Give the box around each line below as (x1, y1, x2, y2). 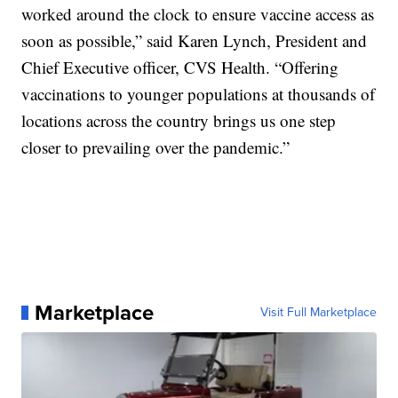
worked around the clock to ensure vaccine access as (21, 3, 375, 26)
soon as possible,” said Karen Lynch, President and (21, 29, 368, 52)
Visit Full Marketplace (259, 303, 377, 322)
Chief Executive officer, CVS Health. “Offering (21, 56, 339, 79)
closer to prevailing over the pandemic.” (21, 136, 291, 159)
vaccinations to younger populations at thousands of (21, 83, 376, 106)
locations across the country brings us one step (21, 109, 337, 132)
